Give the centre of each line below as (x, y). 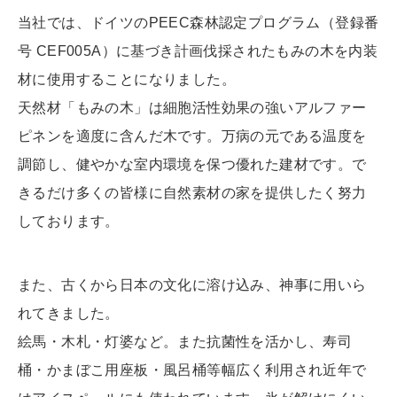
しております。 (69, 222)
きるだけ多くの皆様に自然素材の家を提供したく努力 (192, 193)
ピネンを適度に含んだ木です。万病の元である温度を (192, 136)
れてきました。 (69, 314)
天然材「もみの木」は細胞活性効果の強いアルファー (192, 108)
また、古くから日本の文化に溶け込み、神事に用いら (192, 285)
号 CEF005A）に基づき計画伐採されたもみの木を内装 (198, 51)
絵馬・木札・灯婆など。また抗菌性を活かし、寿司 (185, 342)
